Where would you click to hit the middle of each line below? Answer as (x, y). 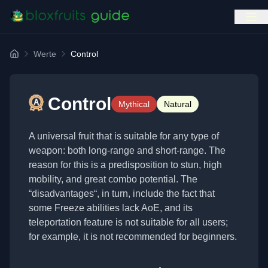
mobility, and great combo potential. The (113, 179)
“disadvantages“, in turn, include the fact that (122, 194)
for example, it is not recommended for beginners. (133, 237)
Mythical (134, 104)
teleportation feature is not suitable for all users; (128, 222)
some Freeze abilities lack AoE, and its (111, 208)
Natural (178, 104)
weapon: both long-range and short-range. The (127, 150)
